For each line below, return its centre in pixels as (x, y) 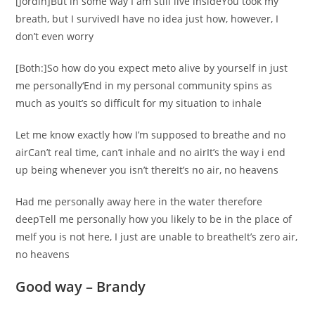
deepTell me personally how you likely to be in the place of (154, 219)
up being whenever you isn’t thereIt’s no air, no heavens (147, 170)
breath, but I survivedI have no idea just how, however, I (147, 19)
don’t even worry (55, 36)
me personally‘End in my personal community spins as (144, 85)
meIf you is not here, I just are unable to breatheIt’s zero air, (157, 237)
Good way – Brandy (81, 287)
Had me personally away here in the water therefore (139, 201)
